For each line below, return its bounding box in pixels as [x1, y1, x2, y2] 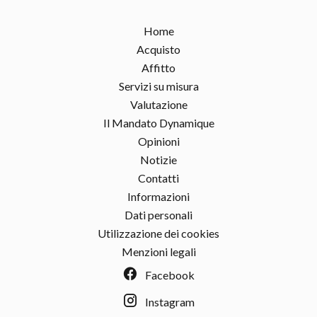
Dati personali [125, 208, 192, 221]
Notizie [140, 153, 177, 166]
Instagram [145, 295, 195, 309]
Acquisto [137, 42, 180, 56]
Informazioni [127, 190, 190, 203]
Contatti [138, 171, 179, 185]
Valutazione [129, 98, 188, 111]
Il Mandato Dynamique [103, 116, 214, 129]
